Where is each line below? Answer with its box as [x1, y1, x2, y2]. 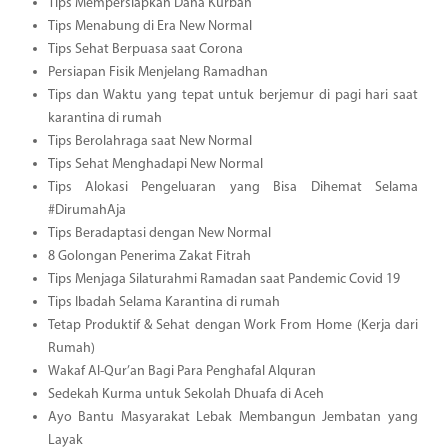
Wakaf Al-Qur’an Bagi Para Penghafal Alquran [47, 363, 316, 379]
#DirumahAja [47, 202, 126, 218]
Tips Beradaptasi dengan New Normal [47, 225, 271, 241]
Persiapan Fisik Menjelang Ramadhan [47, 64, 268, 80]
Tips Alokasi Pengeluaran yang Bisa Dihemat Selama [47, 179, 418, 195]
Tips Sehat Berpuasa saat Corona [47, 41, 243, 57]
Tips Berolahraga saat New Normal [47, 133, 252, 149]
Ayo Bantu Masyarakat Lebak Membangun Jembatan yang [47, 409, 418, 425]
